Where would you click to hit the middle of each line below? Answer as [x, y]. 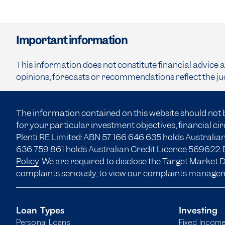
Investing [198, 210]
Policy [28, 161]
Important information [72, 41]
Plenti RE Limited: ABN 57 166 [72, 137]
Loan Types [40, 210]
